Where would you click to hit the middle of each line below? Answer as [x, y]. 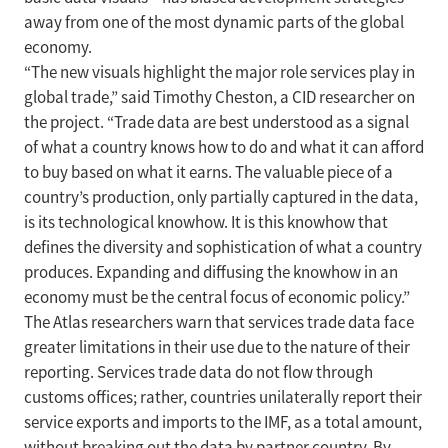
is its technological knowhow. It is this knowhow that [206, 222]
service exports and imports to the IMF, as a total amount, [223, 422]
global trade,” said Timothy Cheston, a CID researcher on [219, 97]
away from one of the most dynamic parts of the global [214, 22]
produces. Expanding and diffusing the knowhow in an [211, 272]
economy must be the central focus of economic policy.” [217, 297]
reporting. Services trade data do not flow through [198, 372]
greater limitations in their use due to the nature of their [217, 347]
